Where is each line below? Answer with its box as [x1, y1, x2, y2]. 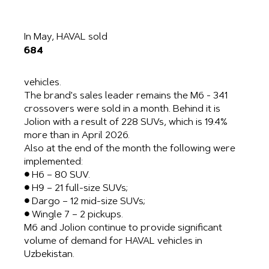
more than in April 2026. [24, 131, 130, 141]
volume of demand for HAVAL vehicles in [24, 237, 202, 247]
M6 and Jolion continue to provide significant [24, 223, 222, 234]
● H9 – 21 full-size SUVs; [24, 184, 128, 194]
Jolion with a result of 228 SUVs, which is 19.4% [24, 118, 228, 128]
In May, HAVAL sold [24, 32, 107, 43]
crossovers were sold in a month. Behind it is [24, 104, 220, 115]
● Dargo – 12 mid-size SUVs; [24, 197, 145, 207]
